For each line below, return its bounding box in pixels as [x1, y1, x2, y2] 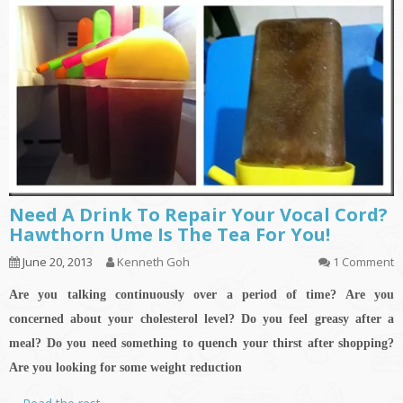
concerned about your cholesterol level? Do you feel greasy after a [9, 312, 394, 327]
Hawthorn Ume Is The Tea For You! [9, 222, 330, 247]
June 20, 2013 [20, 254, 93, 271]
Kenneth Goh [117, 254, 190, 271]
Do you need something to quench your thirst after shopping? [46, 336, 394, 351]
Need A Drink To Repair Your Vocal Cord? [9, 202, 388, 228]
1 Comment [333, 254, 394, 271]
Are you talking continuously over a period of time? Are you [9, 288, 394, 302]
